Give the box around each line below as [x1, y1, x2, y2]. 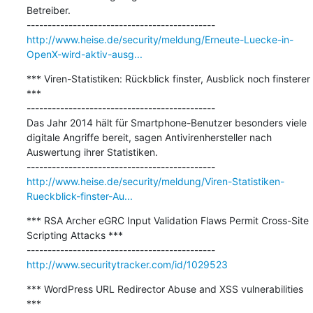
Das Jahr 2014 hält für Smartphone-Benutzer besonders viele [26, 116, 307, 129]
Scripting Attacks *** [26, 228, 123, 241]
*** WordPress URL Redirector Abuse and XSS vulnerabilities [26, 282, 303, 295]
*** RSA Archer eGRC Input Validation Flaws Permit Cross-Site [26, 214, 309, 226]
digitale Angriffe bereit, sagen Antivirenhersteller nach [26, 131, 272, 143]
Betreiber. [26, 3, 71, 16]
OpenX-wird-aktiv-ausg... [26, 48, 143, 60]
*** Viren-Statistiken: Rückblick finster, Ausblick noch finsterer [26, 72, 310, 85]
